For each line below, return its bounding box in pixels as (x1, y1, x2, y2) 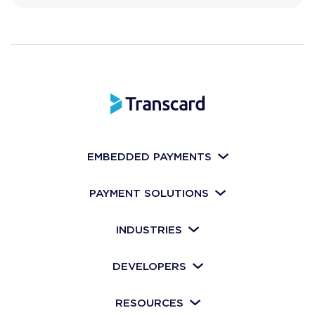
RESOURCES (115, 297, 184, 309)
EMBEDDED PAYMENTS (86, 150, 212, 162)
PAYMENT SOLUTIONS (89, 187, 209, 199)
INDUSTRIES (116, 224, 182, 236)
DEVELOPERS (112, 260, 186, 272)
